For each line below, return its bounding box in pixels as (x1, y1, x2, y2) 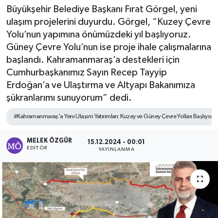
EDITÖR (27, 145, 47, 151)
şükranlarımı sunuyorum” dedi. (6, 92, 132, 103)
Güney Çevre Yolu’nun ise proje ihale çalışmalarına (6, 42, 211, 52)
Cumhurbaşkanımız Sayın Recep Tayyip (6, 67, 167, 77)
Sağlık (26, 13, 52, 21)
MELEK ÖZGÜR (27, 138, 73, 145)
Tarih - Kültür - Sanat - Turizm (26, 63, 141, 71)
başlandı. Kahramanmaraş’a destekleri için (6, 54, 180, 65)
